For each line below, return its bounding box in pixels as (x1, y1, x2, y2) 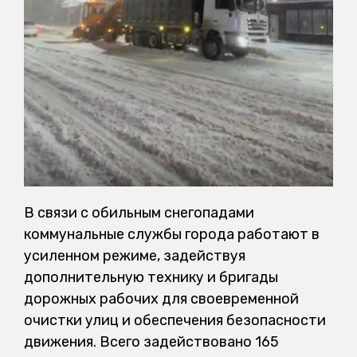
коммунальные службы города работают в (24, 225, 320, 243)
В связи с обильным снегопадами (24, 203, 254, 222)
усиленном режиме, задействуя (24, 246, 245, 265)
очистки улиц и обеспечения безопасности (24, 311, 326, 329)
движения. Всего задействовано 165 (24, 332, 279, 351)
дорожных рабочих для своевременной (24, 289, 299, 308)
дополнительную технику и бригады (24, 268, 278, 286)
